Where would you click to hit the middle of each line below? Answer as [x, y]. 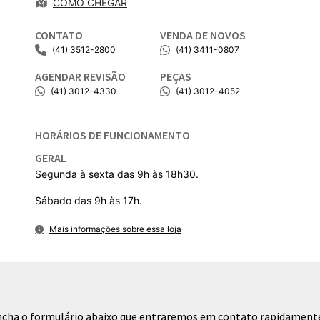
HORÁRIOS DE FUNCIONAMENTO [112, 135]
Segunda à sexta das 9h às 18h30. [117, 174]
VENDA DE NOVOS [203, 35]
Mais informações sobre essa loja [115, 229]
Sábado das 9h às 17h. [89, 200]
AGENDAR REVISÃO [80, 76]
